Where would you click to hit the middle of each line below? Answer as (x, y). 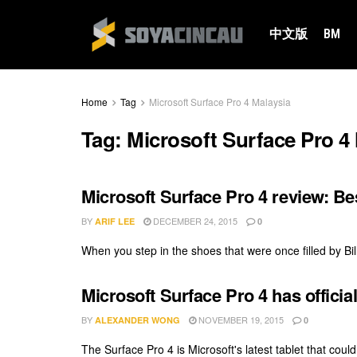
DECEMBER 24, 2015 (194, 221)
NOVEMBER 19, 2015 (240, 320)
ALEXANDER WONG (137, 320)
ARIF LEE (115, 222)
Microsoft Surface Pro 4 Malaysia (220, 102)
